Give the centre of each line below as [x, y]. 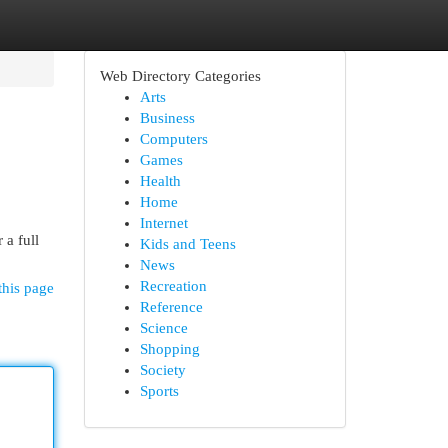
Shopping [169, 349]
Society [162, 370]
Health [160, 181]
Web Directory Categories [180, 76]
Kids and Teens [187, 244]
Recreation [173, 286]
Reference [171, 307]
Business [167, 118]
